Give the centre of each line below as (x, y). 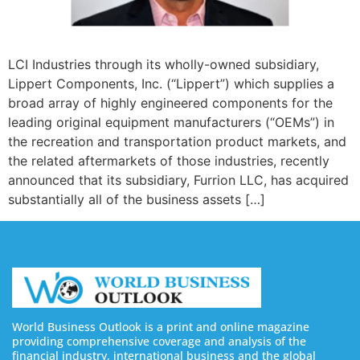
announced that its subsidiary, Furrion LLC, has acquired (178, 180)
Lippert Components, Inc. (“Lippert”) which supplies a (171, 84)
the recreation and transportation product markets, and (177, 142)
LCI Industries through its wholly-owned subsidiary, (164, 65)
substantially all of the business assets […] (137, 200)
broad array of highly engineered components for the (170, 103)
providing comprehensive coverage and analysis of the (159, 342)
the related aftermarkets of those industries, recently (169, 161)
